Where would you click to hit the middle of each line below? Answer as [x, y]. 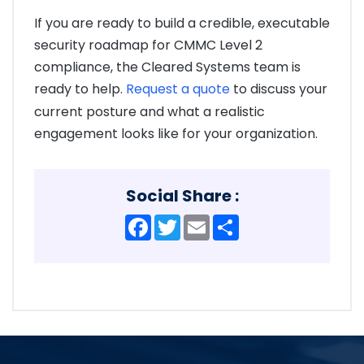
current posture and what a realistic [149, 112]
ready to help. [80, 89]
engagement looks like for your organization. [176, 134]
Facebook [181, 221]
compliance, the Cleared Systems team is [167, 67]
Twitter [202, 221]
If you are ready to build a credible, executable [182, 24]
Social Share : [182, 196]
